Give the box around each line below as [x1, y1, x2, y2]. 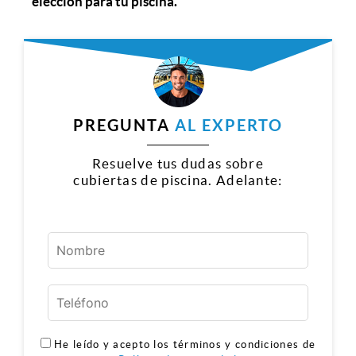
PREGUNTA [73, 115, 175, 134]
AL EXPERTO [175, 115, 283, 134]
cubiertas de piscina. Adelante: [73, 172, 283, 188]
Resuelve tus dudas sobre [91, 155, 265, 171]
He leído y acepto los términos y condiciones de [54, 338, 316, 350]
